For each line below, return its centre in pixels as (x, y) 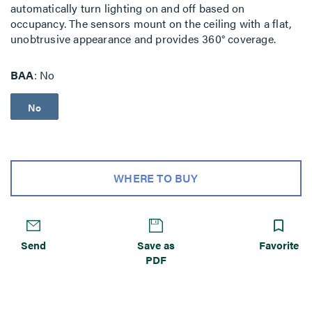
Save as (156, 244)
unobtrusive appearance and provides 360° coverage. (143, 39)
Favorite (279, 244)
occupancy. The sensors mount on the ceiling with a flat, (151, 23)
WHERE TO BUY (156, 178)
